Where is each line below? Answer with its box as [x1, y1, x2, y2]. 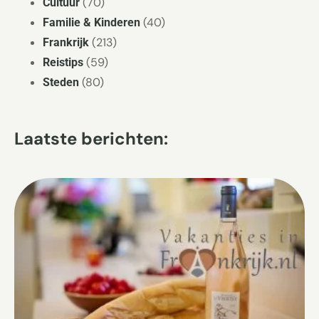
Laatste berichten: [14, 127, 168, 150]
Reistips [43, 55, 83, 69]
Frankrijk [43, 35, 89, 49]
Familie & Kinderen [43, 15, 140, 29]
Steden [43, 75, 79, 89]
